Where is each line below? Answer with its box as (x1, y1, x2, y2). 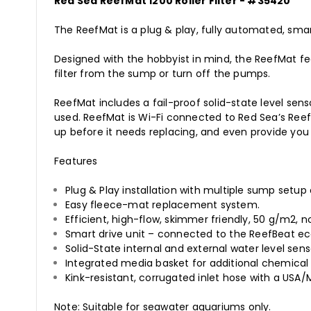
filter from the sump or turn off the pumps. (54, 67, 271, 81)
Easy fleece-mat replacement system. (65, 198, 260, 212)
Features (54, 154, 98, 169)
